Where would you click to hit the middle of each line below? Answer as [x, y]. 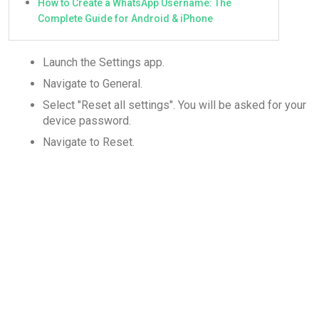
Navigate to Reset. [89, 142]
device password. [87, 121]
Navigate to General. [93, 84]
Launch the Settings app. [104, 63]
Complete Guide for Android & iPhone [125, 18]
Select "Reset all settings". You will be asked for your [174, 105]
